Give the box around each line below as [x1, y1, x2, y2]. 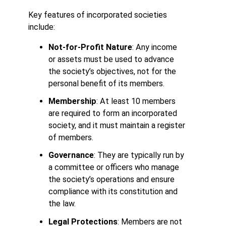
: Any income [132, 42, 177, 52]
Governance [48, 150, 94, 160]
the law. [48, 199, 76, 209]
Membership [48, 96, 96, 106]
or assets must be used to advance [48, 54, 174, 65]
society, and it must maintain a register [48, 121, 185, 131]
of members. [48, 133, 93, 143]
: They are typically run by [94, 150, 184, 160]
